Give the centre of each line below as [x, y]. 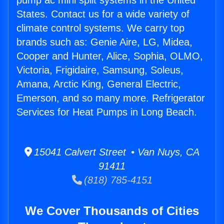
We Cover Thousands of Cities [112, 211]
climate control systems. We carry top [100, 28]
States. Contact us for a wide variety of [103, 14]
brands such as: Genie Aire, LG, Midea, [104, 42]
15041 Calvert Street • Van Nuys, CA [116, 152]
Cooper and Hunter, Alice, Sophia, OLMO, [110, 56]
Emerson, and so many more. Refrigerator [111, 98]
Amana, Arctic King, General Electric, [99, 84]
